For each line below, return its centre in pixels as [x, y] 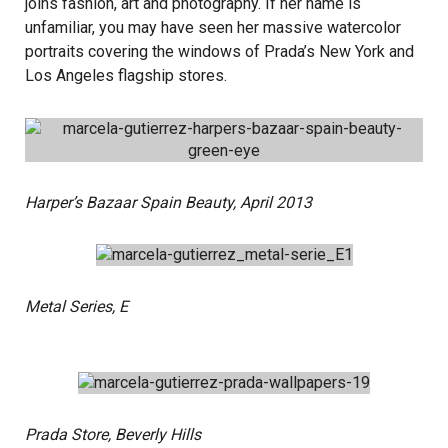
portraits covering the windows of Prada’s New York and [219, 51]
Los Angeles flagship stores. [126, 75]
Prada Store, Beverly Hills [113, 434]
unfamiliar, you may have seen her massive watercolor [213, 27]
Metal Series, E [76, 306]
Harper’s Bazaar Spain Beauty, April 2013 [168, 202]
